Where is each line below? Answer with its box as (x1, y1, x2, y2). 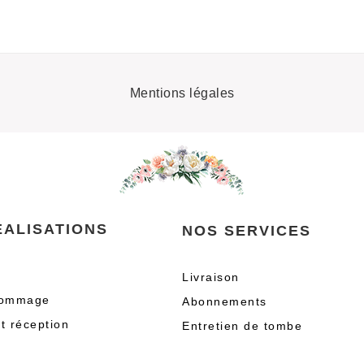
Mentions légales (129, 86, 235, 100)
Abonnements (182, 295, 267, 308)
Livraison (182, 271, 240, 284)
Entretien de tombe (182, 319, 302, 332)
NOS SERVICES (182, 223, 311, 239)
